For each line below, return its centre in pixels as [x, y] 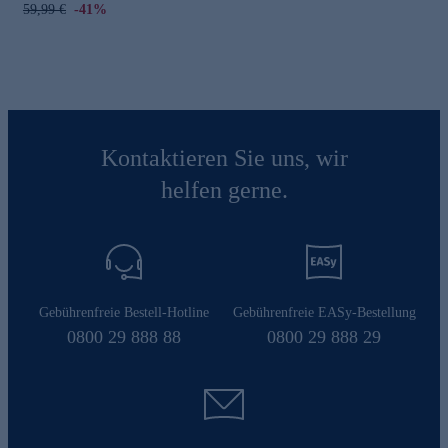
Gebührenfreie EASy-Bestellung [324, 312]
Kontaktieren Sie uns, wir [224, 157]
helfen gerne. [224, 189]
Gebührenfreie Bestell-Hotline [124, 312]
